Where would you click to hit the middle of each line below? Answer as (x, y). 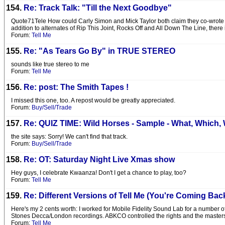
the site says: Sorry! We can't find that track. (69, 137)
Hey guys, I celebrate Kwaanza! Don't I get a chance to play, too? (99, 173)
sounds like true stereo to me (50, 64)
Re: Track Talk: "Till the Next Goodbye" (98, 8)
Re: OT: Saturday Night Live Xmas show (99, 159)
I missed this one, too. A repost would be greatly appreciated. (93, 100)
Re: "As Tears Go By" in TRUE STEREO (99, 51)
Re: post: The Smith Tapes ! (76, 87)
